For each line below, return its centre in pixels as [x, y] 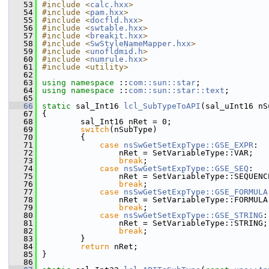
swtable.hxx [116, 28]
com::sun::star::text [177, 90]
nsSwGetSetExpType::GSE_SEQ [186, 168]
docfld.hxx [114, 20]
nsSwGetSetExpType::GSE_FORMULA [196, 192]
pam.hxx [107, 12]
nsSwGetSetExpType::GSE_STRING [193, 215]
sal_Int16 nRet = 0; [107, 122]
